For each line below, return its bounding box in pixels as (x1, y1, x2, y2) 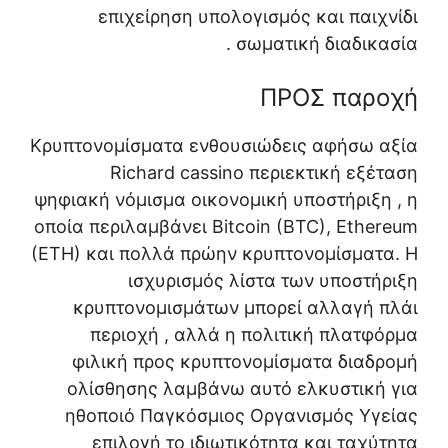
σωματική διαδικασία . (236, 32, 418, 54)
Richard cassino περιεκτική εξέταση (110, 161, 418, 183)
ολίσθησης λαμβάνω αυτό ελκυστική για (67, 377, 418, 399)
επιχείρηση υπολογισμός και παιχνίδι (98, 5, 418, 27)
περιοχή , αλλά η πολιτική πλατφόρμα (90, 323, 418, 345)
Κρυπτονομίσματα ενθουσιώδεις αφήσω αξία (30, 134, 418, 156)
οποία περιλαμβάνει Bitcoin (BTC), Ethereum (34, 215, 418, 237)
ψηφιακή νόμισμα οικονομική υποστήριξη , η (34, 188, 418, 210)
